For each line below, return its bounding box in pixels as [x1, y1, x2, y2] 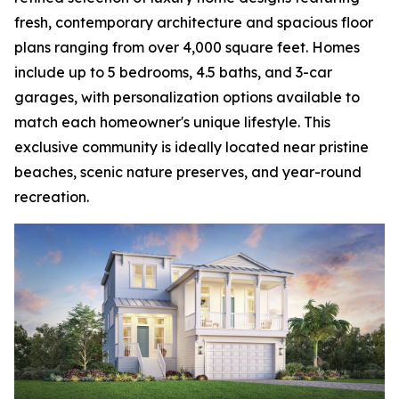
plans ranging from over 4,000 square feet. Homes [14, 38, 360, 56]
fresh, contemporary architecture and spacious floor [14, 13, 373, 31]
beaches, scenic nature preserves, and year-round [14, 163, 362, 181]
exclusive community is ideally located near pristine [14, 138, 369, 156]
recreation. [14, 188, 89, 206]
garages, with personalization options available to [14, 88, 360, 106]
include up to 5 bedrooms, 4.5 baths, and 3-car [14, 63, 332, 81]
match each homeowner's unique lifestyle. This [14, 113, 330, 131]
